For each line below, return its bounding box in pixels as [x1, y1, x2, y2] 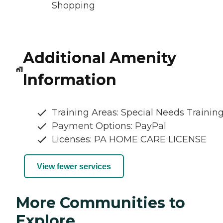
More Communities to [16, 194, 185, 213]
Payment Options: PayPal [52, 120, 166, 132]
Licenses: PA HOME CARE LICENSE [52, 134, 207, 145]
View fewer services [37, 162, 111, 171]
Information [22, 71, 116, 90]
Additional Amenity [22, 49, 176, 68]
